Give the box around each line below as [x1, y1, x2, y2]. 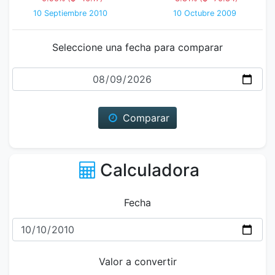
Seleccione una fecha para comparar [52, 41, 223, 53]
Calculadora [99, 160, 199, 180]
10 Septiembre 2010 [33, 9, 107, 18]
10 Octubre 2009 [173, 9, 236, 18]
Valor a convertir [98, 255, 177, 268]
